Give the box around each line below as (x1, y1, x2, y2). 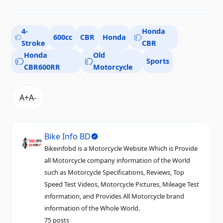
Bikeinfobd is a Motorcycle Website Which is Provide (44, 143, 198, 153)
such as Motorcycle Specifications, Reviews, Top (44, 167, 185, 177)
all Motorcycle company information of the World (44, 155, 191, 165)
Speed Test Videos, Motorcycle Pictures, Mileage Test (44, 179, 200, 189)
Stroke (21, 38, 46, 48)
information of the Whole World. (44, 203, 140, 213)
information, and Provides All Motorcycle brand (44, 191, 185, 201)
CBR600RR (23, 62, 60, 72)
